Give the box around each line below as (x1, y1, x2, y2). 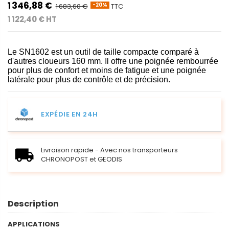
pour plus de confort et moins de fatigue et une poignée (8, 65, 206, 75)
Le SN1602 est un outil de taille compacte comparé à (8, 47, 199, 56)
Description (8, 197, 59, 210)
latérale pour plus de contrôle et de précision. (8, 75, 170, 84)
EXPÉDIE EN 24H (41, 109, 99, 120)
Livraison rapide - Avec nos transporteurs (41, 145, 178, 155)
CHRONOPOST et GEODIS (41, 154, 122, 165)
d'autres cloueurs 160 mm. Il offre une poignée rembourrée (8, 56, 218, 65)
